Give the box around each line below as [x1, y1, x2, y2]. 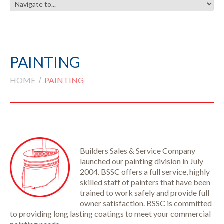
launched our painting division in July [80, 156, 203, 166]
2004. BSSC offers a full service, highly [80, 167, 210, 176]
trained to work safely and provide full [80, 188, 209, 197]
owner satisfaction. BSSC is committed [80, 198, 212, 208]
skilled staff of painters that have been [80, 177, 210, 187]
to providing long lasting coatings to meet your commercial [10, 209, 211, 218]
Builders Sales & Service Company [80, 146, 195, 155]
